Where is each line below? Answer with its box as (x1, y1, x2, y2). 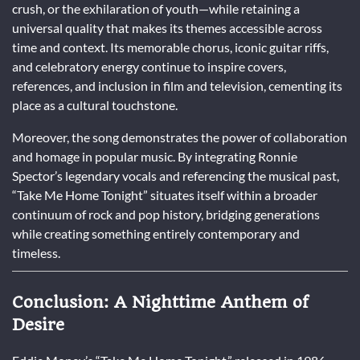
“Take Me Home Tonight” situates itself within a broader (12, 187, 317, 203)
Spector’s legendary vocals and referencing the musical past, (12, 168, 339, 184)
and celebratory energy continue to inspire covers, (12, 59, 286, 75)
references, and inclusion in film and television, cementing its (12, 78, 342, 94)
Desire (12, 315, 64, 335)
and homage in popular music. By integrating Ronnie (12, 149, 297, 165)
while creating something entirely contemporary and (12, 226, 300, 242)
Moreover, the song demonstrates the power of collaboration (12, 129, 347, 145)
